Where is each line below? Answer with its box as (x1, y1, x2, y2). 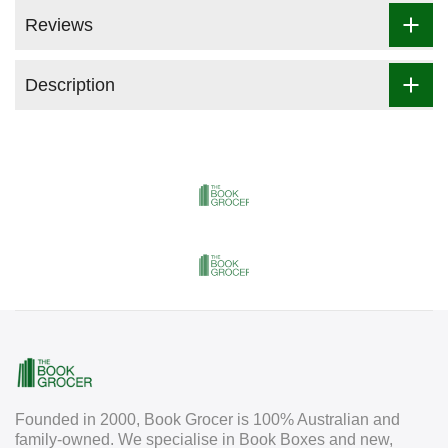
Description (25, 75, 115, 95)
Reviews (25, 15, 93, 35)
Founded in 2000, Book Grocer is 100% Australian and (15, 411, 400, 429)
